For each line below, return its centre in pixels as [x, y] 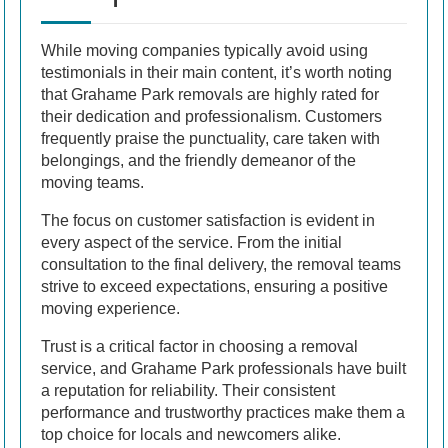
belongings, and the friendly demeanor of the [198, 161]
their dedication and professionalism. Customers [211, 117]
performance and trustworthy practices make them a [223, 413]
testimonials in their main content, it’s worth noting [216, 73]
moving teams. [92, 183]
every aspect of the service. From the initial [191, 243]
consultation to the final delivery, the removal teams [221, 265]
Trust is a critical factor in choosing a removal [199, 347]
